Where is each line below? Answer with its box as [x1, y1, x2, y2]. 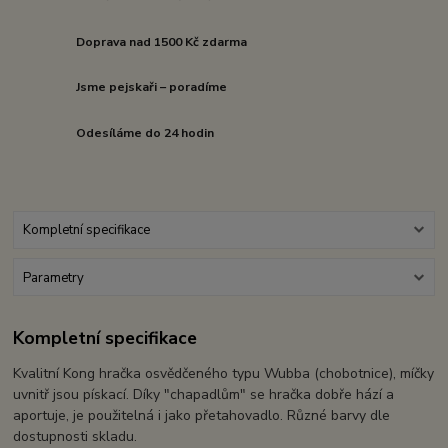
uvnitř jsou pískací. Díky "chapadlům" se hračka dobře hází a [13, 385, 395, 405]
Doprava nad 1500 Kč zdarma [76, 33, 248, 50]
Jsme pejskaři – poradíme [76, 79, 228, 96]
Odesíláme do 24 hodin [76, 125, 215, 142]
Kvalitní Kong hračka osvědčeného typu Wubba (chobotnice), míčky [13, 364, 435, 384]
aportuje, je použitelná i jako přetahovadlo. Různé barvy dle [13, 406, 391, 426]
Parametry [22, 268, 84, 287]
